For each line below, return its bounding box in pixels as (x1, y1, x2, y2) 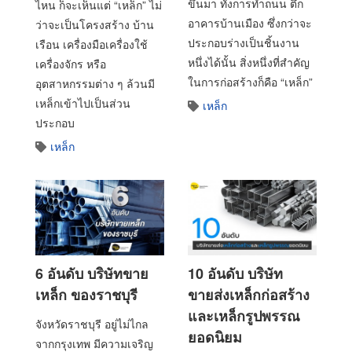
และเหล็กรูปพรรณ (188, 306, 300, 327)
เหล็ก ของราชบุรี (35, 284, 137, 306)
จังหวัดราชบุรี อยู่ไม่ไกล (35, 315, 148, 332)
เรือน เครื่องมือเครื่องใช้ (35, 36, 148, 53)
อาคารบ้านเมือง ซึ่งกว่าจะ (188, 15, 312, 31)
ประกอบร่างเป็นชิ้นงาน (188, 35, 299, 51)
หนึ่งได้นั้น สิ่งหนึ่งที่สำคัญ (188, 54, 310, 71)
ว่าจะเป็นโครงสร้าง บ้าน (35, 16, 154, 33)
